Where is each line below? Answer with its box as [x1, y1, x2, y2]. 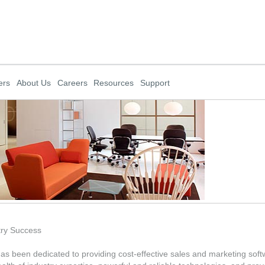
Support [140, 78, 170, 88]
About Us [17, 78, 51, 88]
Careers [57, 78, 88, 88]
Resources [93, 78, 134, 88]
